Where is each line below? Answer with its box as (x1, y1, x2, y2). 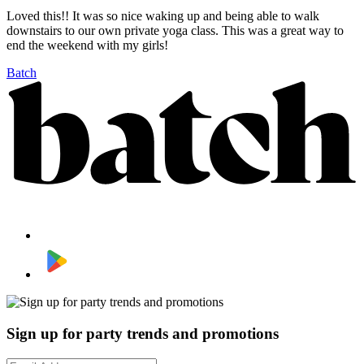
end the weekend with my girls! (6, 37, 168, 52)
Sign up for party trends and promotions (6, 324, 279, 342)
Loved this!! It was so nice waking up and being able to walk (6, 8, 319, 23)
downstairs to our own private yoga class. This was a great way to (6, 23, 344, 37)
